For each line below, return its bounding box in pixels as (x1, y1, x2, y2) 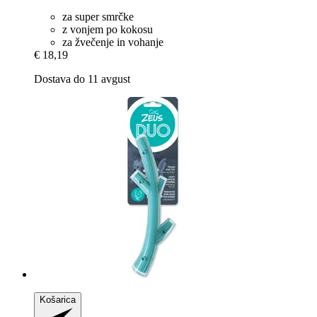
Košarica (40, 294, 76, 305)
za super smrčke (62, 10, 134, 23)
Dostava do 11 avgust (34, 72, 130, 85)
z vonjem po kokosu (62, 23, 153, 35)
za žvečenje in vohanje (62, 35, 163, 48)
